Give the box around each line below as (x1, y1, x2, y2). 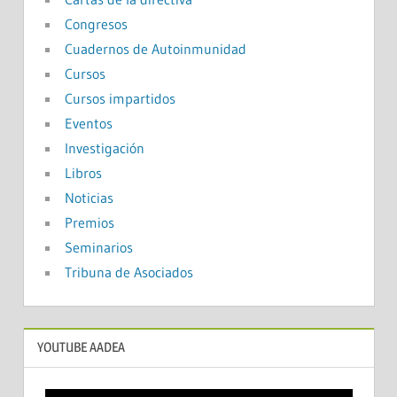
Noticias (64, 189, 113, 207)
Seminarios (64, 238, 133, 257)
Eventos (64, 114, 113, 133)
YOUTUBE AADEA (36, 339, 125, 356)
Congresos (64, 15, 128, 34)
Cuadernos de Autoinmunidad (64, 40, 246, 58)
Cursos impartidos (64, 90, 175, 108)
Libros (64, 164, 102, 183)
